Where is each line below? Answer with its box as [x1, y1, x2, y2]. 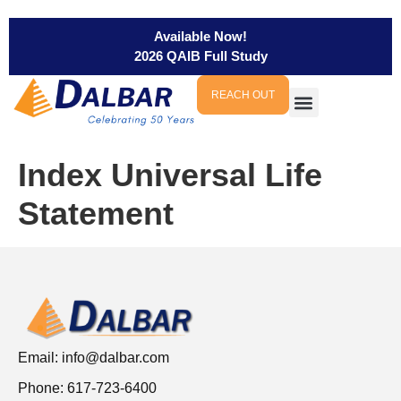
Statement [18, 194, 174, 232]
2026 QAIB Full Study [133, 48, 268, 64]
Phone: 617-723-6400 [18, 380, 157, 396]
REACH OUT [210, 89, 275, 101]
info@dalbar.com [62, 349, 169, 365]
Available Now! [154, 29, 247, 44]
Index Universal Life [18, 156, 322, 193]
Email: [18, 349, 62, 365]
